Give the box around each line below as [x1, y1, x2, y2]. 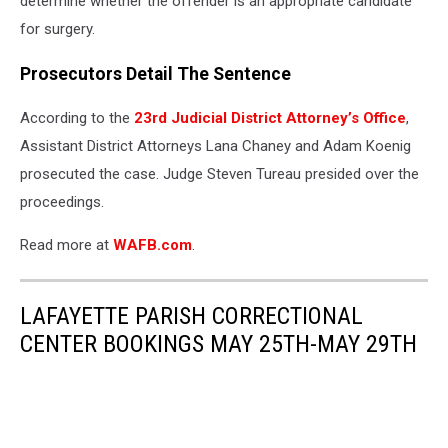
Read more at [20, 236, 113, 255]
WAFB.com [113, 236, 192, 255]
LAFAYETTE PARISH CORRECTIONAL [20, 302, 363, 331]
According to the [20, 109, 134, 128]
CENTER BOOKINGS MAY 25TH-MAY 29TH [20, 330, 417, 359]
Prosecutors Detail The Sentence [20, 63, 291, 84]
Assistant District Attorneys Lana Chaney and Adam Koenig [20, 137, 411, 156]
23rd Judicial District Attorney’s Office [134, 109, 406, 128]
